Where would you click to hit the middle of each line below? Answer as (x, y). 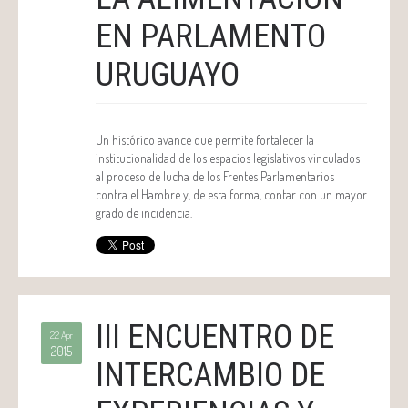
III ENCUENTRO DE (215, 337)
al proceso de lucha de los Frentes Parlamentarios (215, 176)
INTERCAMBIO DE (210, 375)
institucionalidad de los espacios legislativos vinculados (228, 158)
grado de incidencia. (144, 213)
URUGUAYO (168, 75)
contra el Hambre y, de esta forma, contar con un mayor (231, 194)
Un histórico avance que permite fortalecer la (205, 140)
